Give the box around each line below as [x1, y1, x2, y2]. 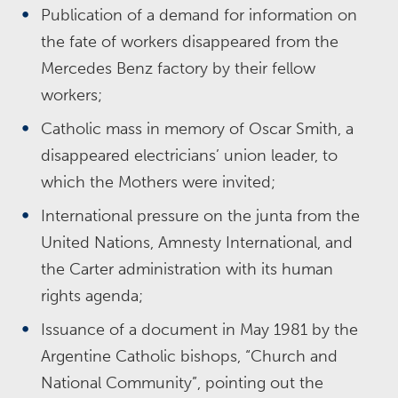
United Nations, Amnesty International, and [41, 233, 353, 252]
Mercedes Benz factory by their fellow [41, 59, 315, 78]
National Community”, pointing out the [41, 373, 323, 393]
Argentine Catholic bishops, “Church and [41, 346, 338, 366]
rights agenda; [41, 286, 143, 306]
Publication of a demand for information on [41, 5, 357, 25]
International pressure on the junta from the [41, 206, 360, 226]
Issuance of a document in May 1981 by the [41, 320, 358, 339]
